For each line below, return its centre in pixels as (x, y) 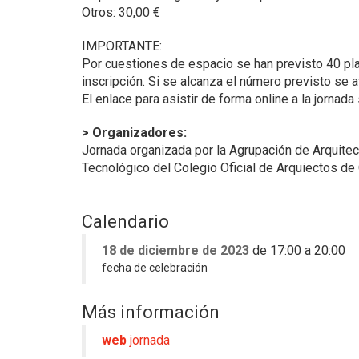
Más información (151, 312)
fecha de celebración (156, 267)
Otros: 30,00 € (121, 12)
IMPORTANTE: (122, 46)
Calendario (125, 221)
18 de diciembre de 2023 (175, 250)
